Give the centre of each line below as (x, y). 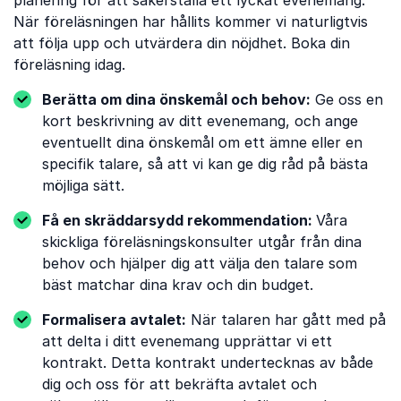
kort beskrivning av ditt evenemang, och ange (200, 121)
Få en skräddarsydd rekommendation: (179, 220)
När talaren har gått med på (286, 320)
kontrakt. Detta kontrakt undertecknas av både (208, 363)
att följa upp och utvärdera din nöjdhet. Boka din (182, 43)
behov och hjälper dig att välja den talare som (200, 263)
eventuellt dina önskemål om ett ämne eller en (202, 142)
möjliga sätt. (83, 185)
